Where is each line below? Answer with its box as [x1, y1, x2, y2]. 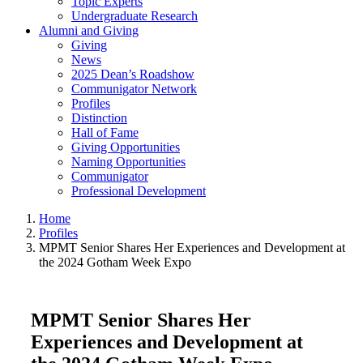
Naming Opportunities [71, 155, 186, 169]
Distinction [71, 111, 127, 125]
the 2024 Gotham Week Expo [39, 255, 191, 269]
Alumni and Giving [39, 23, 139, 37]
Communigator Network [71, 82, 197, 96]
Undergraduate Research [71, 9, 198, 23]
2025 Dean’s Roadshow [71, 67, 194, 81]
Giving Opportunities [71, 140, 180, 154]
